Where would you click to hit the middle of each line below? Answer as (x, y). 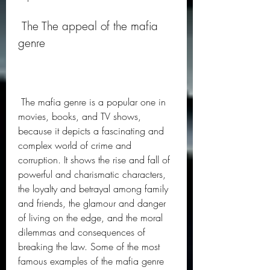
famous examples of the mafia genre (91, 261)
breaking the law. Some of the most (89, 246)
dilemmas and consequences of (82, 232)
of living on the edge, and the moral (90, 218)
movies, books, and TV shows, (80, 116)
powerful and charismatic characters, (92, 174)
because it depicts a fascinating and (91, 131)
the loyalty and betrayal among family (93, 189)
